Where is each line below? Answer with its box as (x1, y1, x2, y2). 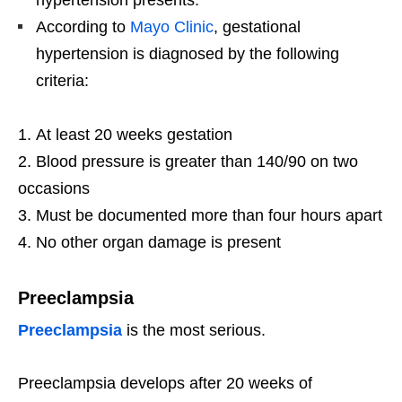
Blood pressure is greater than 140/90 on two (36, 153, 358, 171)
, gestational (214, 18, 301, 37)
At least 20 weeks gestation (36, 126, 232, 144)
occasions (18, 179, 90, 198)
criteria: (36, 72, 89, 91)
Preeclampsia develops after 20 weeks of (18, 374, 312, 393)
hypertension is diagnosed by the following (36, 45, 339, 64)
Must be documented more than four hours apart (36, 206, 382, 225)
